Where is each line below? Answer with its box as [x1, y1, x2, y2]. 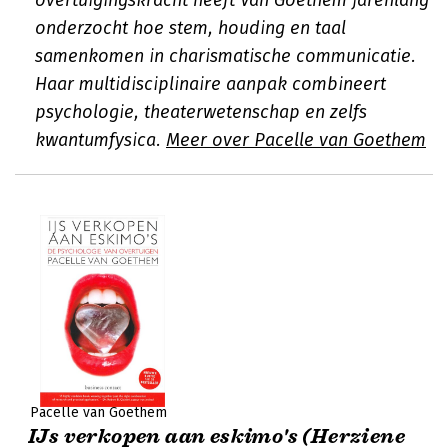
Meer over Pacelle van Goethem [166, 129, 426, 151]
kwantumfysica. [35, 129, 166, 151]
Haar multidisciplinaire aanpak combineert [35, 73, 386, 95]
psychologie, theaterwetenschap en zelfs [35, 101, 367, 123]
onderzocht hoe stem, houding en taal [35, 17, 346, 39]
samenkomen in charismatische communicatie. [35, 45, 416, 67]
